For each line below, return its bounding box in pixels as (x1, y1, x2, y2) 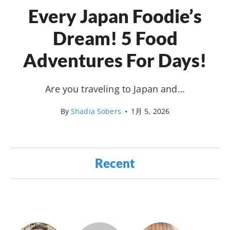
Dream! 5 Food (52, 26, 178, 49)
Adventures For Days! (23, 48, 207, 71)
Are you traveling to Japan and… (45, 82, 185, 95)
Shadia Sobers (71, 106, 121, 116)
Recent (95, 156, 135, 170)
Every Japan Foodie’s (28, 4, 202, 27)
